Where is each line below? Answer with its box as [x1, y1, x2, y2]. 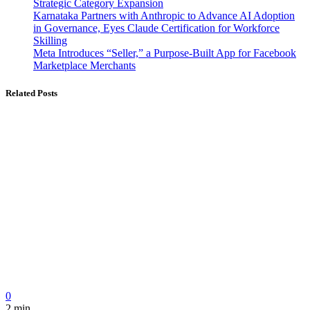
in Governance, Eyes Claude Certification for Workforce [33, 22, 280, 35]
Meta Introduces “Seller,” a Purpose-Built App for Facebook [33, 47, 296, 60]
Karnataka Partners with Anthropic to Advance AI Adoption [33, 10, 295, 22]
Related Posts [6, 87, 57, 98]
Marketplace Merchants [33, 60, 136, 72]
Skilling [33, 35, 67, 47]
